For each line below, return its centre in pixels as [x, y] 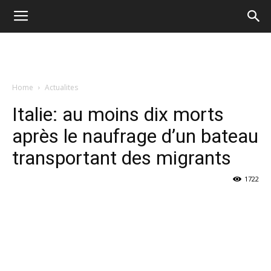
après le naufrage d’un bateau [135, 136]
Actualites [61, 87]
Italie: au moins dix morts [118, 114]
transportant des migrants [122, 158]
